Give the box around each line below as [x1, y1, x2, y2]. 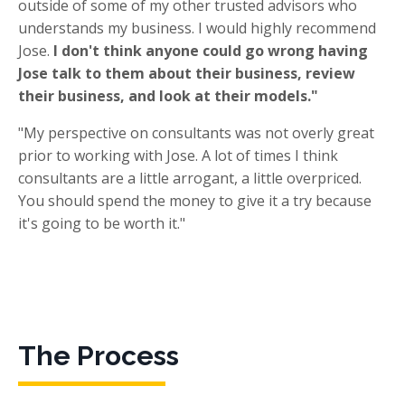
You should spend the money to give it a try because [18, 191, 372, 212]
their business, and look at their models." [18, 86, 318, 107]
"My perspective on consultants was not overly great [18, 123, 374, 144]
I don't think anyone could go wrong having [53, 41, 368, 61]
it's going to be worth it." [18, 213, 185, 234]
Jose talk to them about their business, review [18, 63, 355, 84]
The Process [18, 340, 179, 372]
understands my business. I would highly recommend [18, 18, 376, 39]
